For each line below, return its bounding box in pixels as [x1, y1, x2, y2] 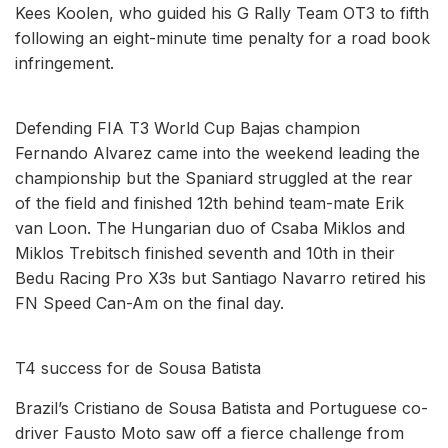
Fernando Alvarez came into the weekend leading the [15, 142, 420, 163]
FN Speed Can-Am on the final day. [15, 292, 284, 313]
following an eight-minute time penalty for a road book [15, 27, 430, 48]
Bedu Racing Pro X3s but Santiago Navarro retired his [15, 267, 426, 288]
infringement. [15, 52, 114, 73]
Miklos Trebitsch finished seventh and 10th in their [15, 242, 395, 263]
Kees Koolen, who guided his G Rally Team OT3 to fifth [15, 2, 429, 23]
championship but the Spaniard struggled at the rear [15, 167, 413, 188]
